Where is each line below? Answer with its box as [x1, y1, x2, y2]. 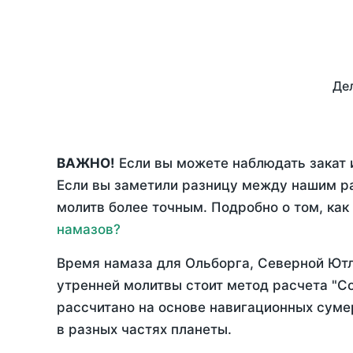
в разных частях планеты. [57, 321, 232, 338]
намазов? [57, 221, 121, 238]
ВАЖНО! [57, 155, 115, 172]
